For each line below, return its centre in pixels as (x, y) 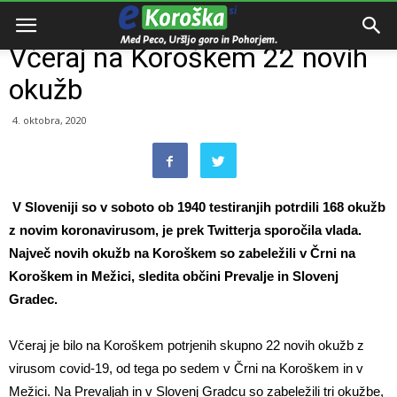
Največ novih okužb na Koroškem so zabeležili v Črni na (182, 253)
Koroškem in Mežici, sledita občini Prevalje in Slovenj (174, 276)
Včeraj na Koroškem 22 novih (188, 58)
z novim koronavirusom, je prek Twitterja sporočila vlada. (185, 230)
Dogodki (85, 18)
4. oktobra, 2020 (50, 120)
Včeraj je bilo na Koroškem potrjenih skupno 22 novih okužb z (187, 345)
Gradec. (33, 299)
